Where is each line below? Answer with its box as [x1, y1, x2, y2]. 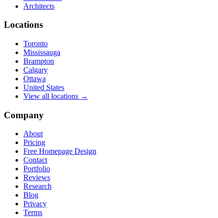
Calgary [23, 66, 48, 74]
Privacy [23, 200, 47, 208]
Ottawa [23, 74, 46, 83]
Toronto [23, 39, 48, 48]
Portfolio [23, 164, 50, 173]
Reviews [23, 173, 50, 182]
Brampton [23, 57, 54, 65]
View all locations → [23, 92, 88, 100]
